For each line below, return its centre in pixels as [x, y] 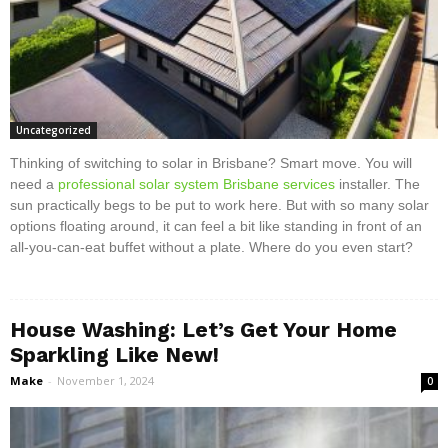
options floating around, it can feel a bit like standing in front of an [216, 225]
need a [34, 183]
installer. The [377, 183]
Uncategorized [53, 129]
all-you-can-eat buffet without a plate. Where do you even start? [211, 246]
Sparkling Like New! [114, 354]
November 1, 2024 [105, 380]
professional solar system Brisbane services [196, 183]
